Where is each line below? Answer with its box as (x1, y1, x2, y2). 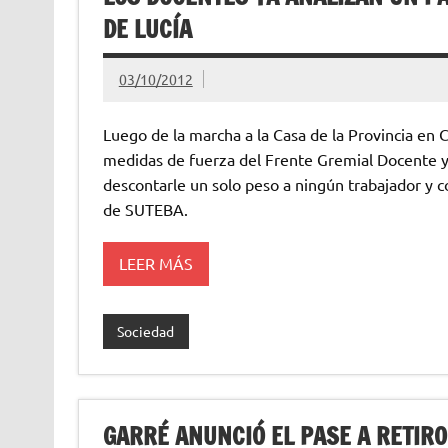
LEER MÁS (118, 253, 193, 274)
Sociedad (117, 322, 175, 341)
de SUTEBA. (102, 198, 188, 219)
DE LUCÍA (102, 11, 192, 46)
